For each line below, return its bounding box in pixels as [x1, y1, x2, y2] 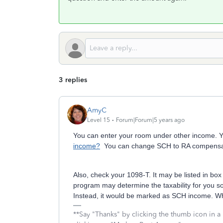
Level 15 [87, 116, 110, 123]
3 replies [59, 76, 87, 84]
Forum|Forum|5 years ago [116, 116, 185, 123]
